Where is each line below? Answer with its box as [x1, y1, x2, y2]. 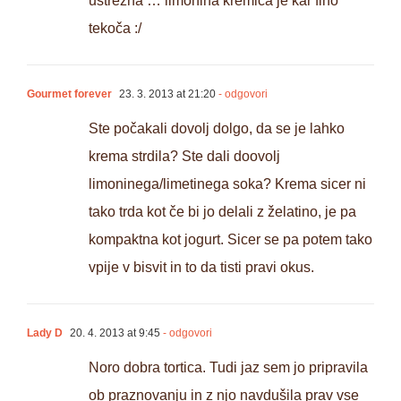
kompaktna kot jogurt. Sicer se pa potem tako [89, 232, 372, 248]
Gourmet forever [27, 88, 112, 101]
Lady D [27, 327, 63, 340]
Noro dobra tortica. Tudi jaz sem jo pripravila [89, 360, 368, 376]
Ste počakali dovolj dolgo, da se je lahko [89, 121, 345, 137]
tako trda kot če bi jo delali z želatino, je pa [89, 204, 356, 220]
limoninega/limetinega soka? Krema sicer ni [89, 176, 366, 192]
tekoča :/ [89, 21, 141, 37]
